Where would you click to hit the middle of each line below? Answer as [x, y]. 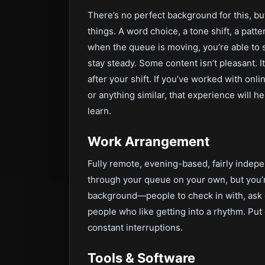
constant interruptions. [135, 227]
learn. [99, 111]
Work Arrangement [149, 141]
